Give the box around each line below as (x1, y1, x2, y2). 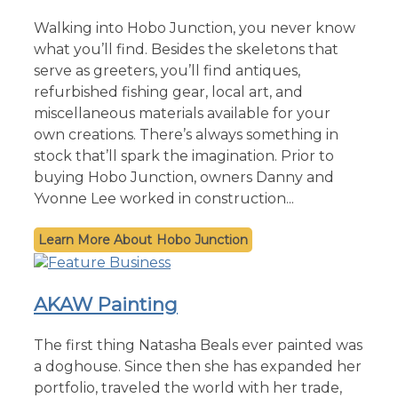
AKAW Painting (34, 292, 178, 315)
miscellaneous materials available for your (34, 104, 330, 122)
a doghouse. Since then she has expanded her (34, 357, 362, 375)
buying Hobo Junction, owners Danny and (34, 168, 334, 186)
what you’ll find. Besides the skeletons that (34, 40, 338, 58)
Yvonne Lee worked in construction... (34, 189, 294, 207)
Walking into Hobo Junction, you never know (34, 19, 355, 36)
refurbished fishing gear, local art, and (34, 83, 303, 100)
